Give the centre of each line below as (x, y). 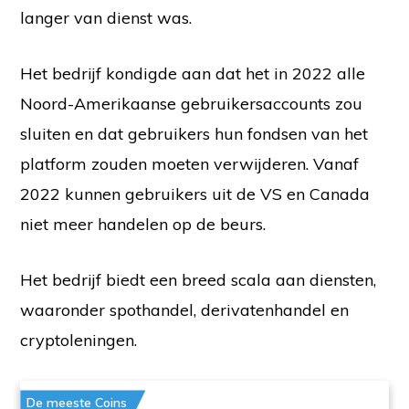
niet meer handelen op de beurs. (143, 225)
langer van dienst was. (106, 18)
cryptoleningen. (81, 341)
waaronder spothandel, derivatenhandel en (185, 310)
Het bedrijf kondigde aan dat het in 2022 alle (193, 74)
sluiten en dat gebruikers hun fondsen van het (194, 134)
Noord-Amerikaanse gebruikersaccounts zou (192, 104)
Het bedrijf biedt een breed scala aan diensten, (199, 280)
